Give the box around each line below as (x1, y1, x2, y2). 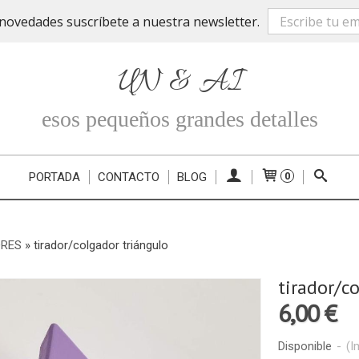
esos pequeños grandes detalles (41, 107, 318, 131)
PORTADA (28, 170, 80, 184)
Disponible (277, 339, 332, 353)
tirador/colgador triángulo (33, 238, 168, 252)
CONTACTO (97, 170, 159, 184)
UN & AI (117, 62, 242, 104)
